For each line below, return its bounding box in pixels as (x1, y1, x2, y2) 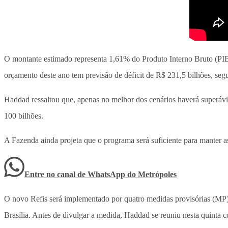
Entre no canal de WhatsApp (24, 170, 127, 179)
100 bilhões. (4, 111, 43, 121)
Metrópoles (138, 170, 177, 179)
